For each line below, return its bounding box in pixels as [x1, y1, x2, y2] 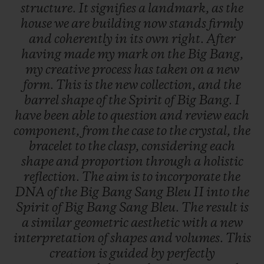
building [92, 17, 143, 31]
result [205, 201, 240, 214]
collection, [140, 78, 198, 92]
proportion [81, 155, 146, 169]
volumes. [174, 232, 226, 245]
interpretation [13, 232, 98, 245]
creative [45, 63, 92, 77]
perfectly [166, 247, 215, 260]
